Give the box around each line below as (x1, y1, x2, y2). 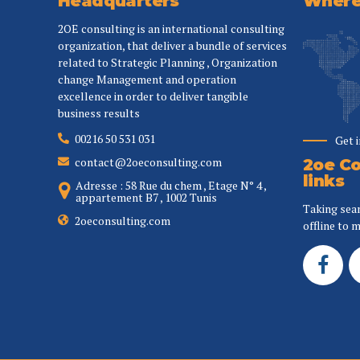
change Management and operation (58, 71, 236, 87)
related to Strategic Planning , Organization (58, 54, 277, 70)
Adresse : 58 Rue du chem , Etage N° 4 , (76, 177, 267, 193)
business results (58, 104, 140, 121)
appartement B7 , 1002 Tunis (76, 189, 218, 205)
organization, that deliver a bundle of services (58, 37, 287, 53)
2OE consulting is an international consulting (58, 20, 284, 36)
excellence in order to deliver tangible (58, 88, 248, 104)
